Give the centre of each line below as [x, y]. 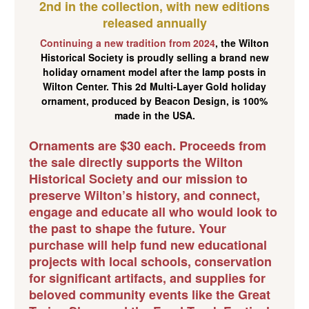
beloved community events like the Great [150, 295]
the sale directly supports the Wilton [136, 162]
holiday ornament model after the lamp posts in [154, 72]
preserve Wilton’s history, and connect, [144, 195]
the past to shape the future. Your [128, 228]
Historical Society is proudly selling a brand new [154, 57]
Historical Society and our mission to [138, 179]
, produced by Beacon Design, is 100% [177, 101]
